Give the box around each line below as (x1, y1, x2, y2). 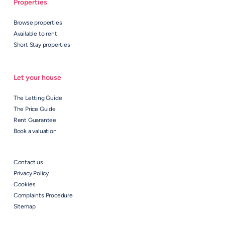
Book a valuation (13, 128, 57, 135)
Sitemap (13, 203, 36, 210)
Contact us (13, 159, 43, 166)
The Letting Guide (13, 95, 62, 101)
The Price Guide (13, 106, 56, 113)
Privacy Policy (13, 170, 49, 177)
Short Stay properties (13, 42, 70, 48)
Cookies (13, 181, 36, 188)
